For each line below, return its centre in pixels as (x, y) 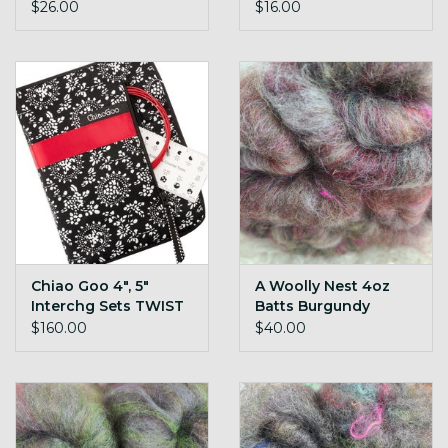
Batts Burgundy (312, 305)
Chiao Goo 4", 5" (90, 285)
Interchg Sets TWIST (107, 305)
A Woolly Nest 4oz (322, 285)
